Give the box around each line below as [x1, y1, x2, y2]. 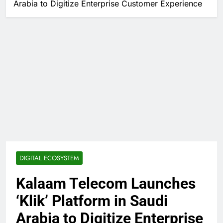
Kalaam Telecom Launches [16, 174, 196, 192]
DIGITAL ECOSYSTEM [19, 153, 79, 163]
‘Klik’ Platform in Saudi [16, 192, 168, 210]
